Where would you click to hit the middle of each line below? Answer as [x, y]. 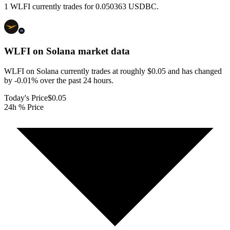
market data [103, 51]
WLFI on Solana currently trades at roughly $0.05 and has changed [113, 71]
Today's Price [26, 98]
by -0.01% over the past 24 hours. [59, 80]
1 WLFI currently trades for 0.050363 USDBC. [81, 7]
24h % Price [24, 107]
